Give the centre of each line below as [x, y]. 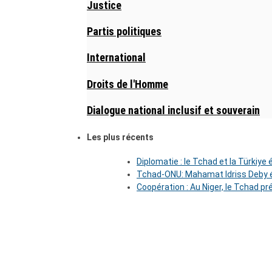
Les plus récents [120, 137]
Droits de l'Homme [127, 84]
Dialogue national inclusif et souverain [173, 110]
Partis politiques [124, 31]
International [116, 58]
